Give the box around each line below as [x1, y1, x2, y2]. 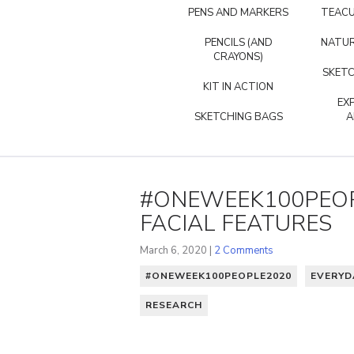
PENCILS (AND [204, 36, 273, 50]
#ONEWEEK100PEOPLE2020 [145, 269, 292, 282]
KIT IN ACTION [203, 80, 273, 94]
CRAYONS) [213, 50, 263, 64]
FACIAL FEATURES [140, 208, 332, 239]
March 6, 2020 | [140, 243, 214, 258]
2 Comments [214, 243, 273, 258]
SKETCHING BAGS [194, 110, 283, 124]
